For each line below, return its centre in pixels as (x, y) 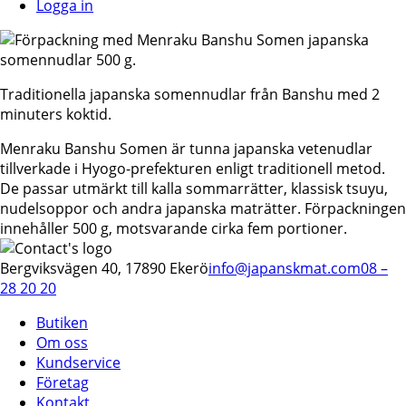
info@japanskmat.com (285, 268)
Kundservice (78, 362)
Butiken (62, 322)
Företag (63, 382)
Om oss (62, 342)
